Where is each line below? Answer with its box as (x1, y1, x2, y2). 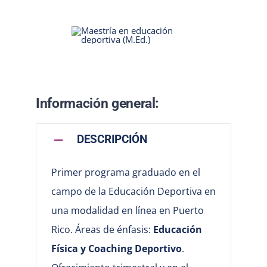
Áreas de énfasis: (74, 222, 153, 236)
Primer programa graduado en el (51, 165, 200, 179)
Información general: (35, 95, 159, 111)
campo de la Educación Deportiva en (51, 184, 216, 198)
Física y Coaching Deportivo (51, 241, 182, 255)
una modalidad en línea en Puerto (51, 203, 204, 217)
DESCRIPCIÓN (76, 133, 147, 147)
